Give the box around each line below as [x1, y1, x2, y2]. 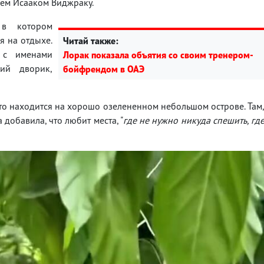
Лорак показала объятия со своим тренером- [63, 48, 253, 61]
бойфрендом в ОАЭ [63, 62, 144, 75]
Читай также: [63, 34, 118, 47]
